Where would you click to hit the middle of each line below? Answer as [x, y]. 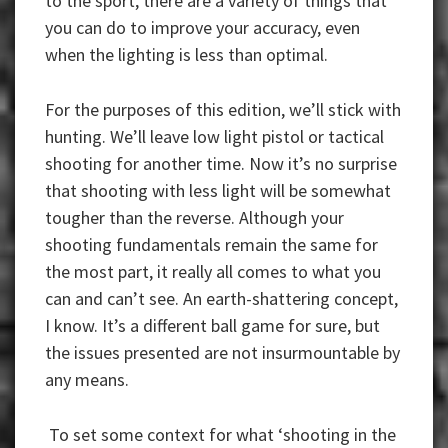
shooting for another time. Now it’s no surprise [221, 164]
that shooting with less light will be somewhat [218, 191]
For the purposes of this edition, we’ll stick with [223, 110]
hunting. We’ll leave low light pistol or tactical [214, 137]
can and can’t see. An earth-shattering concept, [221, 299]
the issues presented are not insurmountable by [222, 353]
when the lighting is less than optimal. [186, 55]
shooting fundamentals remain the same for [211, 245]
